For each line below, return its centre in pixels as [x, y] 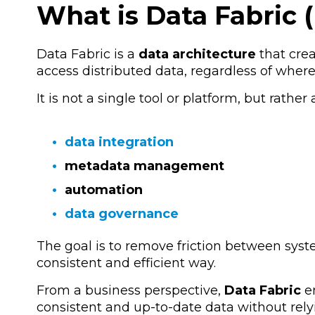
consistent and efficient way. [126, 263]
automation [104, 189]
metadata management [144, 166]
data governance [122, 213]
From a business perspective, [130, 291]
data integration [119, 142]
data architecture [197, 54]
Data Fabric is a [88, 54]
